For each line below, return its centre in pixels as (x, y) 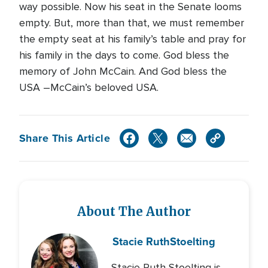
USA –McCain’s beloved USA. (89, 87)
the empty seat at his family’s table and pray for (133, 39)
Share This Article (65, 138)
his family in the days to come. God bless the (124, 55)
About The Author (134, 212)
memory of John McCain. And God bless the (123, 71)
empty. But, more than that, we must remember (132, 23)
